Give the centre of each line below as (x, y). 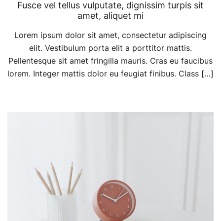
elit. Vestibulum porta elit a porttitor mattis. (110, 48)
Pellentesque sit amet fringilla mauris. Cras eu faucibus (110, 60)
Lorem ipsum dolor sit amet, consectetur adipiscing (110, 35)
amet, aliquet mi (110, 15)
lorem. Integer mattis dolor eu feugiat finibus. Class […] (110, 73)
